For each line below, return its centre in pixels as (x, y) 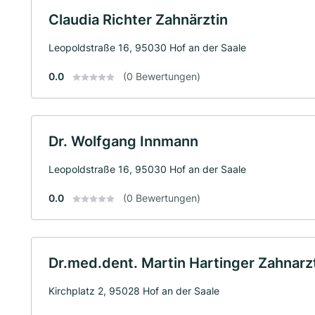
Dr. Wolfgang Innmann (123, 141)
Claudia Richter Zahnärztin (138, 19)
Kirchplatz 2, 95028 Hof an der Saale (134, 290)
